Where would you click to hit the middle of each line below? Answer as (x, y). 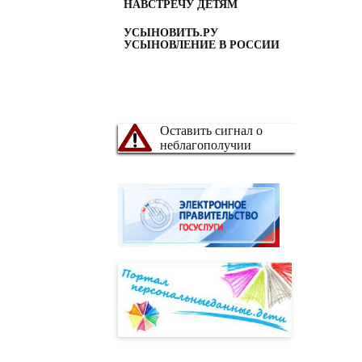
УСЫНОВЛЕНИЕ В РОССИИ (202, 44)
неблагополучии (206, 145)
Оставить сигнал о (211, 130)
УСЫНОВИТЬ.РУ (171, 32)
